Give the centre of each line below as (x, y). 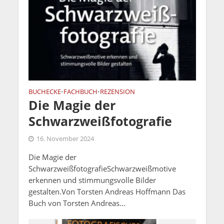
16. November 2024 (65, 138)
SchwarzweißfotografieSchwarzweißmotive (102, 168)
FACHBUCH (80, 91)
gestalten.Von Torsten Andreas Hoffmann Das (107, 191)
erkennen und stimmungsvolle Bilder (92, 180)
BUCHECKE (44, 91)
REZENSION (117, 91)
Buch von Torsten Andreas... (77, 203)
